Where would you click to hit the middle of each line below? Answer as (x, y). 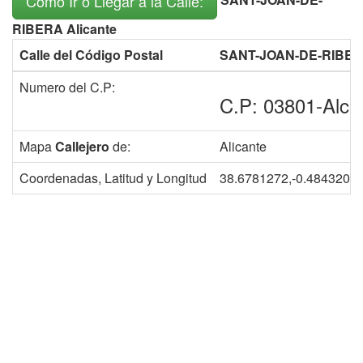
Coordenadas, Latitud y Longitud (113, 177)
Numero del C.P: (67, 87)
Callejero (82, 146)
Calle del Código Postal (91, 54)
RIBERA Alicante (64, 28)
